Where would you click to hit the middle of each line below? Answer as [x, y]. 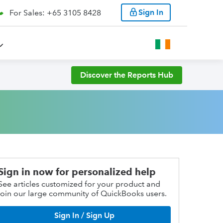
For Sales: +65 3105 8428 [55, 13]
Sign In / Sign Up [84, 215]
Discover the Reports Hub [127, 75]
